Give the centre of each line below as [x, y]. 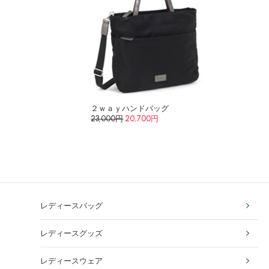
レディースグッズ [72, 233]
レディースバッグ [72, 206]
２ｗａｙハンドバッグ [130, 108]
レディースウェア [72, 261]
